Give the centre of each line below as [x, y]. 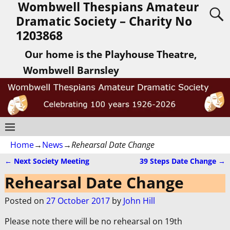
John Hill [139, 201]
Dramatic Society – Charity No [104, 22]
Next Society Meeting [50, 161]
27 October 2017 [78, 201]
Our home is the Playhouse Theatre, [110, 54]
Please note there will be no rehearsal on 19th [93, 222]
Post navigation [49, 171]
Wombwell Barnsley [71, 70]
